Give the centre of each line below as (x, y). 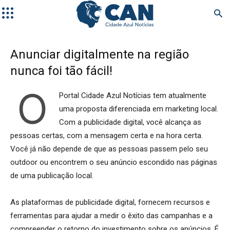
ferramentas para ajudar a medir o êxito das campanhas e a (111, 216)
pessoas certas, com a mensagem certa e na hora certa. (107, 136)
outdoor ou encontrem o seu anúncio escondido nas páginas (114, 162)
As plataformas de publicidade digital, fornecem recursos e (110, 202)
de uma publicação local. (52, 176)
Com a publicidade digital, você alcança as (130, 122)
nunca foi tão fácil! (61, 71)
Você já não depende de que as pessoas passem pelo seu (109, 149)
